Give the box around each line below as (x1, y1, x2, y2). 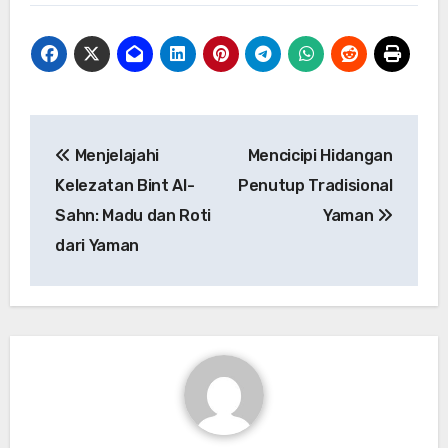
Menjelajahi (70, 146, 160, 166)
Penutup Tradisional (237, 176, 393, 196)
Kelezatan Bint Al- (55, 176, 195, 196)
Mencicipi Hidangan (247, 146, 393, 166)
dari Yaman (55, 236, 139, 256)
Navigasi (28, 117, 163, 150)
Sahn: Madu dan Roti (55, 206, 212, 226)
